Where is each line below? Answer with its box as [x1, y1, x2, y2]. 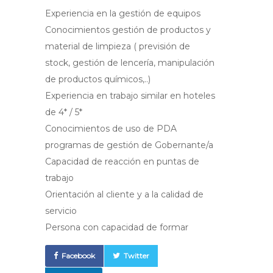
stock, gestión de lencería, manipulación [45, 57, 214, 68]
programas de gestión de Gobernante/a [45, 140, 213, 151]
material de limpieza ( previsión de [45, 41, 190, 52]
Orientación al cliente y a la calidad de [45, 189, 204, 200]
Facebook [62, 251, 95, 260]
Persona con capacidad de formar [45, 222, 188, 233]
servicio [45, 205, 77, 216]
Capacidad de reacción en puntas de [45, 156, 199, 167]
